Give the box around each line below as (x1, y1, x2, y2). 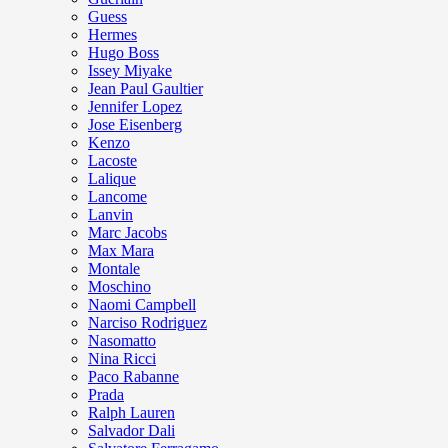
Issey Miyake (88, 62, 172, 80)
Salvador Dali (88, 422, 175, 440)
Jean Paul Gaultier (88, 80, 203, 98)
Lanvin (88, 206, 133, 224)
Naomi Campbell (88, 296, 196, 314)
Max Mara (88, 242, 154, 260)
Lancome (88, 188, 147, 206)
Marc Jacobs (88, 224, 167, 242)
